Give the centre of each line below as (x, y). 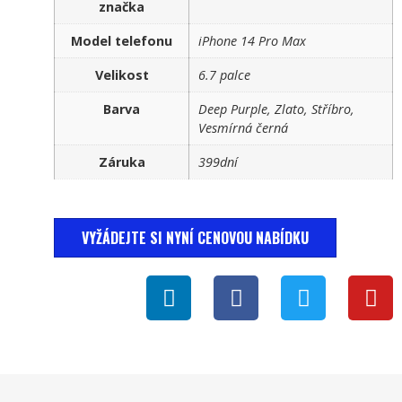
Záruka (122, 162)
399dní (218, 162)
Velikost (122, 74)
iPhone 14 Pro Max (252, 40)
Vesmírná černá (243, 127)
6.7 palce (224, 74)
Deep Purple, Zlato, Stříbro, (276, 109)
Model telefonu (122, 40)
